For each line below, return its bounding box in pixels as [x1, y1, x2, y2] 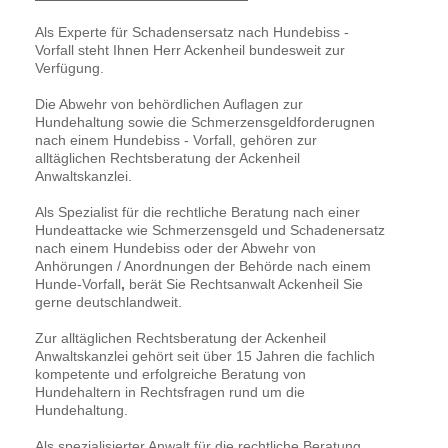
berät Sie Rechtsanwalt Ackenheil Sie [129, 276, 363, 293]
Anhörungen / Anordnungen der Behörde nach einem [35, 258, 371, 275]
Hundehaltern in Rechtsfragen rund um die [35, 384, 305, 401]
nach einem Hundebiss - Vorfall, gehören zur [35, 132, 317, 149]
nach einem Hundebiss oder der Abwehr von [35, 240, 316, 257]
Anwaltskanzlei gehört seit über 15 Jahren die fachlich [35, 348, 375, 365]
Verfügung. [35, 60, 104, 77]
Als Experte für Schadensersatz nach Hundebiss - [35, 24, 349, 41]
